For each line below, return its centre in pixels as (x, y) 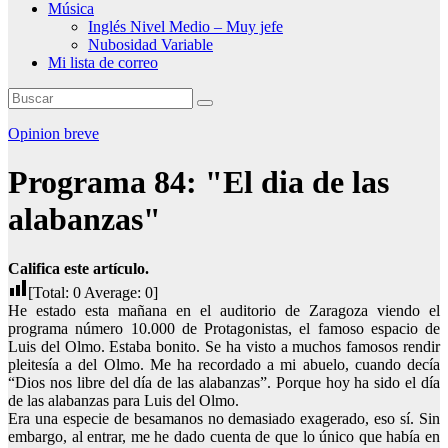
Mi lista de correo (103, 62)
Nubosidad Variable (150, 44)
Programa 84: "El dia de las (198, 182)
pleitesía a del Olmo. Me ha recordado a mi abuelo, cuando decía (224, 364)
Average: (113, 292)
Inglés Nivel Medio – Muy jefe (185, 26)
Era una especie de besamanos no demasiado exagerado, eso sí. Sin (224, 418)
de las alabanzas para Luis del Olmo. (123, 400)
